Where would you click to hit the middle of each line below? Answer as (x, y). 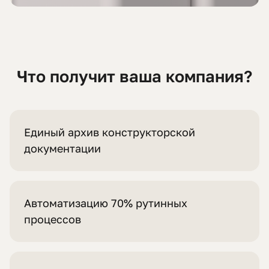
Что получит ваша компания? (134, 77)
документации (62, 149)
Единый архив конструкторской (110, 132)
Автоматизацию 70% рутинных (106, 203)
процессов (53, 219)
